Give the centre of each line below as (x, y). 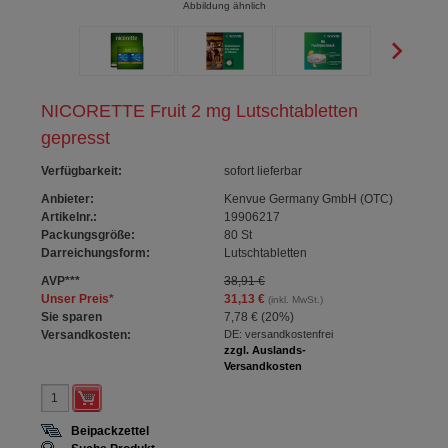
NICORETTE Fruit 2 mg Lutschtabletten (200, 111)
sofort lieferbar (262, 171)
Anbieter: (68, 199)
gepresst (76, 138)
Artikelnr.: (69, 217)
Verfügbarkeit (80, 171)
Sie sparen (72, 317)
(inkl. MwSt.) (293, 299)
